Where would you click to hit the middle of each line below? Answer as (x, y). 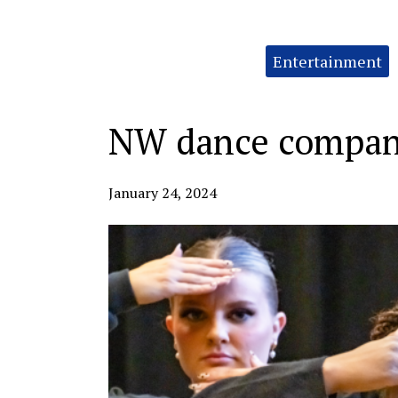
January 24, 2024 (163, 193)
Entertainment (327, 61)
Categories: (135, 51)
